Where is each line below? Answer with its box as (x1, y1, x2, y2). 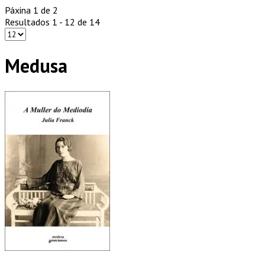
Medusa (5, 53, 67, 79)
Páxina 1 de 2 (5, 4, 58, 16)
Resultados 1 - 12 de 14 (5, 16, 100, 28)
